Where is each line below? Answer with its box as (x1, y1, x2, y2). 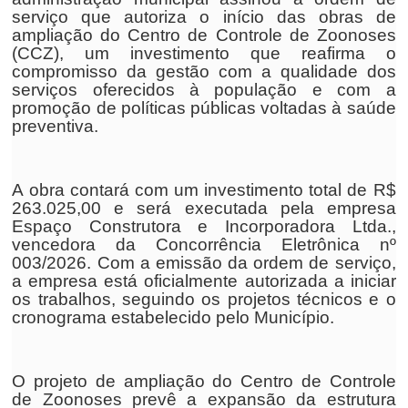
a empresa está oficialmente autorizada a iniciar (12, 271, 396, 291)
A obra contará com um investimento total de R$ (12, 180, 396, 199)
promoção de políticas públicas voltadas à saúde (12, 98, 396, 117)
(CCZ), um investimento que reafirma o (12, 44, 396, 63)
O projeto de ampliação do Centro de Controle (12, 372, 396, 391)
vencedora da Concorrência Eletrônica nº (12, 235, 396, 254)
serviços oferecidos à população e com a (12, 80, 396, 99)
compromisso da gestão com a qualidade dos (12, 62, 396, 81)
